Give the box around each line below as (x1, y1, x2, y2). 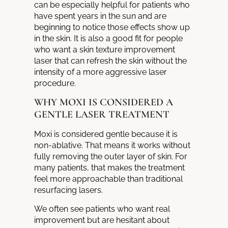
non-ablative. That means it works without (34, 140, 191, 151)
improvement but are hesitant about (34, 215, 170, 225)
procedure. (34, 78, 76, 88)
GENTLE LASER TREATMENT (34, 108, 170, 121)
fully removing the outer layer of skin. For (34, 152, 188, 162)
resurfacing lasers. (34, 185, 103, 195)
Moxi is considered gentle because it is (34, 129, 178, 139)
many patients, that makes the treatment (34, 163, 185, 173)
